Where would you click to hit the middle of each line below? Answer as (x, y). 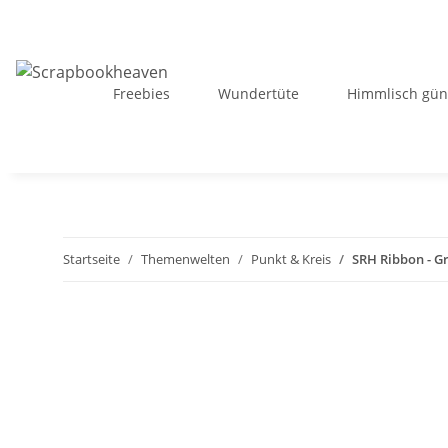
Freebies (141, 94)
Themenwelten (185, 259)
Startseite (91, 259)
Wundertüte (258, 94)
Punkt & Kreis (291, 259)
